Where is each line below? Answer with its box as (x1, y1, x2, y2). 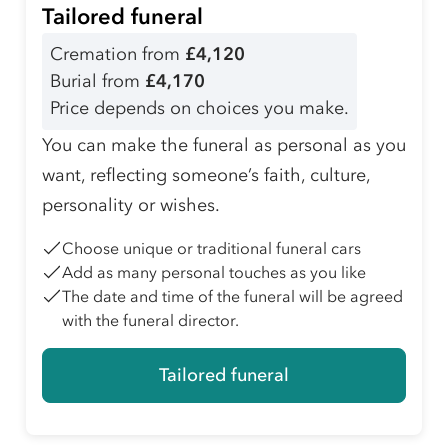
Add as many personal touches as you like (62, 262, 366, 283)
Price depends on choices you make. (50, 97, 349, 120)
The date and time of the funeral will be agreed (62, 286, 403, 307)
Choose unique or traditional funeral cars (62, 238, 361, 259)
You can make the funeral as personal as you (42, 134, 406, 157)
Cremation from (50, 43, 185, 66)
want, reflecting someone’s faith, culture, (42, 164, 370, 187)
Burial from (50, 70, 145, 93)
